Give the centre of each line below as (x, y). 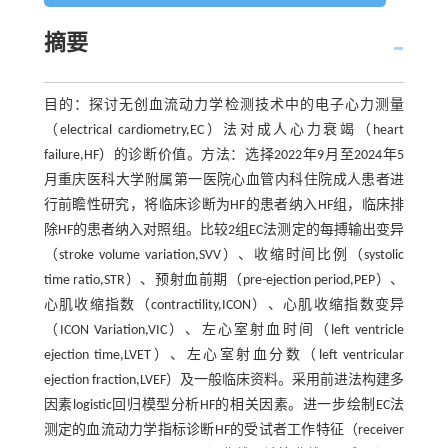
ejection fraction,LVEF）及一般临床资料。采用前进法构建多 (224, 380)
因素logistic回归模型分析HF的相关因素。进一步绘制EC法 (224, 405)
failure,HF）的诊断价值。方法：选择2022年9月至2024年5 (224, 155)
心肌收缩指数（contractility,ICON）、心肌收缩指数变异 (224, 305)
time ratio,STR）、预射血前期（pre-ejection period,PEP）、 (224, 280)
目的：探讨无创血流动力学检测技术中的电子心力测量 (224, 105)
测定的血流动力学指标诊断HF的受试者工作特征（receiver (224, 430)
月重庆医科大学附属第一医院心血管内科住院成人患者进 (224, 180)
